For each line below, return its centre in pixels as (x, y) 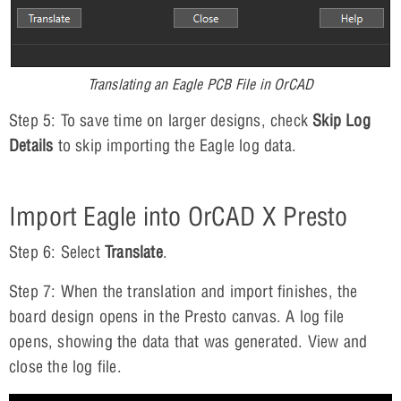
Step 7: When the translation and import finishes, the (183, 292)
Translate (134, 252)
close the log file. (65, 367)
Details (31, 146)
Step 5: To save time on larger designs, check (161, 121)
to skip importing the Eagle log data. (175, 146)
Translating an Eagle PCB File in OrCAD (200, 85)
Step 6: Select (57, 252)
